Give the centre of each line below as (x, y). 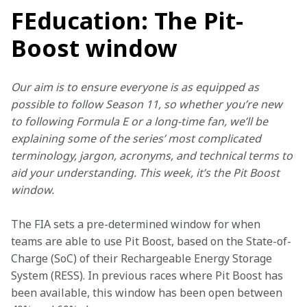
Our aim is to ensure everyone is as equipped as (136, 87)
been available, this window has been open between (148, 293)
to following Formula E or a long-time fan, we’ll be (141, 121)
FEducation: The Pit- (127, 21)
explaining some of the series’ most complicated (137, 138)
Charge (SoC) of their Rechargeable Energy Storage (143, 258)
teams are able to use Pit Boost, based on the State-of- (151, 241)
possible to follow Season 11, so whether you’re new (148, 104)
